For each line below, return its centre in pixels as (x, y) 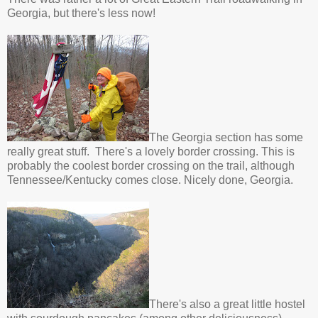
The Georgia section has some (226, 137)
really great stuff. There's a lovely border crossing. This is (151, 152)
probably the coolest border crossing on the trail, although (151, 166)
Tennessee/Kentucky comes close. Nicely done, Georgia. (150, 180)
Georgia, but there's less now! (81, 13)
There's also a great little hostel (227, 304)
